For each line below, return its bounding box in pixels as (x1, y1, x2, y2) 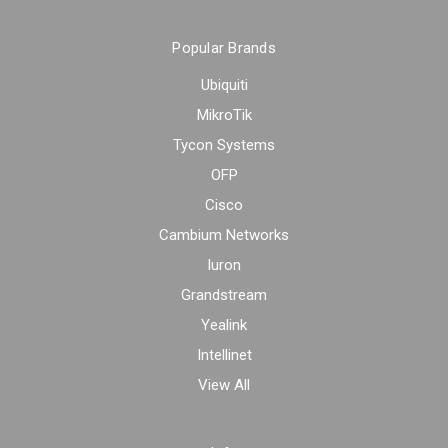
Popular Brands (172, 39, 276, 58)
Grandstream (181, 286, 267, 305)
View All (198, 376, 250, 395)
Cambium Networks (159, 226, 289, 245)
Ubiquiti (200, 76, 248, 95)
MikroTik (196, 106, 252, 125)
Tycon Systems (173, 136, 275, 155)
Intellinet (196, 346, 252, 365)
